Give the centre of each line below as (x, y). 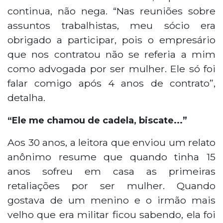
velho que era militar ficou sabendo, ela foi (111, 214)
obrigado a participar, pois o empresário (111, 40)
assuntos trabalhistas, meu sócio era (111, 25)
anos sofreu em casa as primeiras (111, 171)
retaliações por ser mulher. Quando (111, 185)
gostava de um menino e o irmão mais (111, 200)
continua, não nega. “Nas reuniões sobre (111, 11)
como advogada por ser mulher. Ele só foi (111, 68)
